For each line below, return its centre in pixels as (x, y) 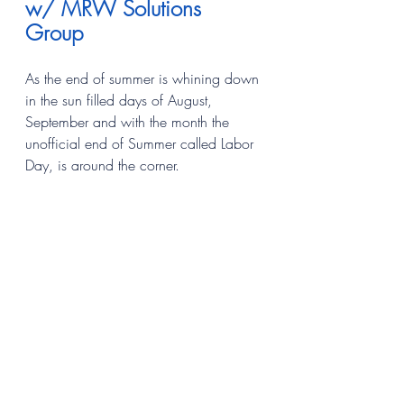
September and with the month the (129, 121)
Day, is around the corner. (102, 165)
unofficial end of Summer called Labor (142, 143)
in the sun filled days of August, (121, 100)
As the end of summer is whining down (144, 78)
